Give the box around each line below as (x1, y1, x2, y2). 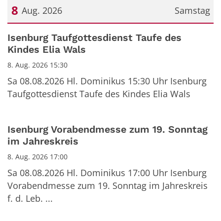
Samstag (174, 4, 210, 16)
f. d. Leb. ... (7, 192, 53, 204)
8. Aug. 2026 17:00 (7, 152, 68, 161)
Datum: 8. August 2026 (7, 27, 101, 38)
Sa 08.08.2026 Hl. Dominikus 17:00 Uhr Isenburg (7, 167, 207, 179)
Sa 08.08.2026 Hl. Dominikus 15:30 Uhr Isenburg (7, 75, 207, 87)
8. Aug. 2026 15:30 (7, 60, 68, 70)
